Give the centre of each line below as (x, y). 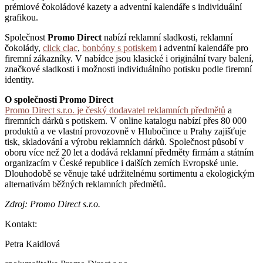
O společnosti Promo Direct (59, 100)
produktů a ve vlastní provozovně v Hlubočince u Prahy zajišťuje (125, 131)
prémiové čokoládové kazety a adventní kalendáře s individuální (123, 7)
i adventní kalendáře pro (203, 48)
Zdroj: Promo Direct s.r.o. (53, 204)
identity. (19, 80)
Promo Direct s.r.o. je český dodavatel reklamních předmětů (115, 110)
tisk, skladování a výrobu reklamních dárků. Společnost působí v (124, 142)
